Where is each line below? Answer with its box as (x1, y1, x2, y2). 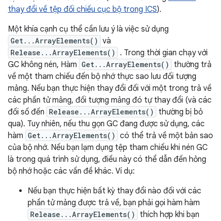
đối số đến (8, 107, 46, 117)
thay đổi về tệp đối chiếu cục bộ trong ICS (8, 4, 157, 14)
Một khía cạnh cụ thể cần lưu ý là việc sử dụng (8, 24, 169, 34)
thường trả (172, 60, 212, 70)
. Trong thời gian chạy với (118, 48, 208, 58)
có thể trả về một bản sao (118, 131, 213, 141)
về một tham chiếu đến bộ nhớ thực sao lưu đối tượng (8, 72, 196, 81)
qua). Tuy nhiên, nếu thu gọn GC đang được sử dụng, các (8, 119, 205, 129)
